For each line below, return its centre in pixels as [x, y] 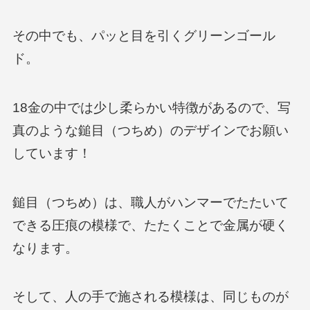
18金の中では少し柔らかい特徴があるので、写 [151, 108]
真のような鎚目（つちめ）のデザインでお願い [150, 131]
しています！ [52, 154]
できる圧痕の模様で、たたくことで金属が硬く [150, 225]
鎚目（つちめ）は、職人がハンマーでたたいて [150, 202]
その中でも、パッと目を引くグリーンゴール [144, 36]
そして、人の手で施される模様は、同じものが [150, 297]
